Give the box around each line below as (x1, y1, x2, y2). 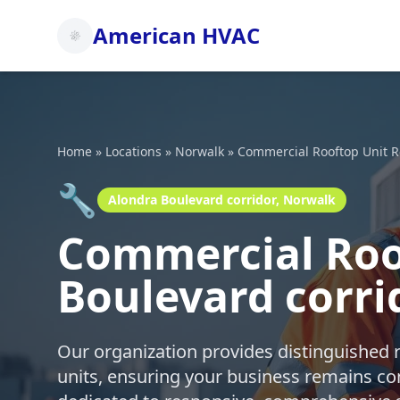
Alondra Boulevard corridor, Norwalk (108, 191, 336, 208)
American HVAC (93, 21, 260, 50)
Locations (105, 143, 162, 160)
